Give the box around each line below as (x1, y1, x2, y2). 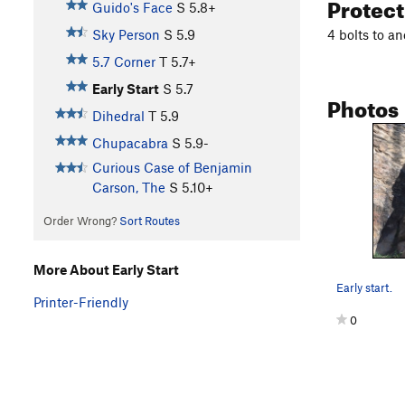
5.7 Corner (91, 53, 155, 71)
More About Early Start (33, 260, 179, 278)
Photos (327, 88, 399, 123)
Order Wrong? (42, 213, 119, 229)
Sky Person (91, 26, 160, 43)
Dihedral (91, 108, 145, 125)
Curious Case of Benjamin (91, 159, 252, 176)
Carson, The (91, 179, 165, 196)
